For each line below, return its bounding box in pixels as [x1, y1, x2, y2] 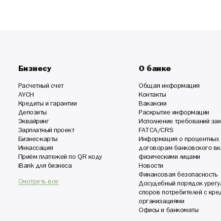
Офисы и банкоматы [139, 206, 199, 216]
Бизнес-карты [18, 135, 58, 145]
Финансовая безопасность [139, 171, 218, 180]
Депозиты [18, 109, 47, 118]
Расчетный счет [18, 82, 64, 91]
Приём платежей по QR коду [18, 153, 102, 162]
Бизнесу [18, 64, 51, 75]
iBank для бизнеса [18, 162, 72, 171]
